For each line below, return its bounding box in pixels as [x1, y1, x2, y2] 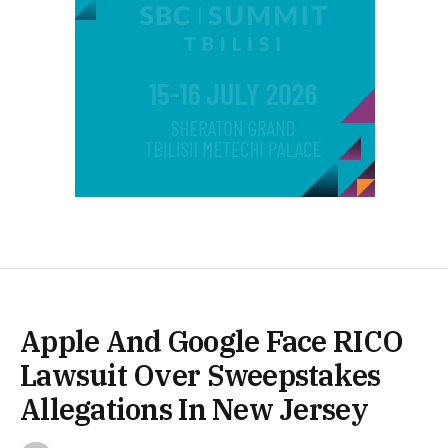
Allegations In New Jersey [20, 389, 368, 428]
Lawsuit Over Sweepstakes [20, 355, 381, 394]
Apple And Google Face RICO [20, 321, 404, 360]
